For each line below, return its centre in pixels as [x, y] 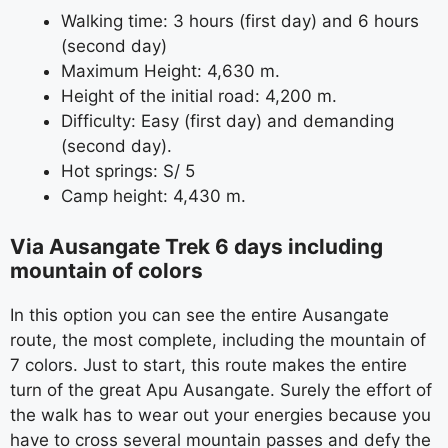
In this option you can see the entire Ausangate [199, 314]
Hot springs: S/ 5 [128, 171]
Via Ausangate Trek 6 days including [196, 246]
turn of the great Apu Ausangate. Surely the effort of [221, 389]
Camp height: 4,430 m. [153, 196]
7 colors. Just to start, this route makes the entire [208, 364]
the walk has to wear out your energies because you [220, 414]
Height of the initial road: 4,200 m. [199, 96]
